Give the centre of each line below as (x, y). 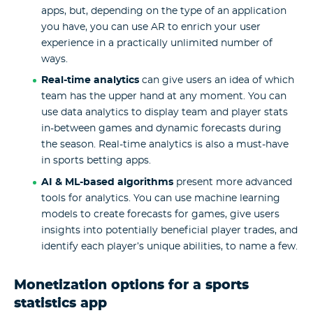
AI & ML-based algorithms (107, 183)
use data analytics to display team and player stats (164, 113)
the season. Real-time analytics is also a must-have (165, 145)
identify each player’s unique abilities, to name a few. (169, 247)
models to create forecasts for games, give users (160, 215)
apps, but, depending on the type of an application (163, 11)
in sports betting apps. (96, 161)
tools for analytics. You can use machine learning (160, 199)
